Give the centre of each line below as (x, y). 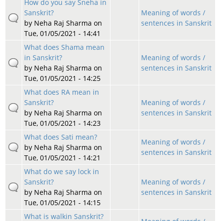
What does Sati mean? (60, 137)
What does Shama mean (64, 47)
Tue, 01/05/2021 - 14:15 (62, 203)
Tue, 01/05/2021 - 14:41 (62, 34)
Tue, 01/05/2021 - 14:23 (62, 123)
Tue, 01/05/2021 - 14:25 (62, 78)
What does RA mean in (61, 92)
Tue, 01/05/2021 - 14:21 (62, 158)
